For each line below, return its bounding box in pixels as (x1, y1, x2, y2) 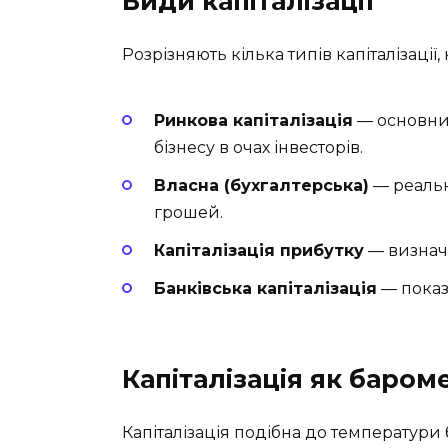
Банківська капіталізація (154, 279, 377, 299)
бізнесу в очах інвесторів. (154, 137, 363, 157)
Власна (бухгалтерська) (154, 175, 369, 195)
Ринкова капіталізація (154, 110, 353, 130)
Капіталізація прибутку (154, 240, 364, 260)
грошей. (154, 202, 223, 222)
